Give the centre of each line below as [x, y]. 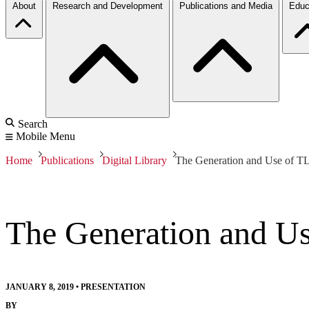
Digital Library [134, 160]
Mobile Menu [46, 136]
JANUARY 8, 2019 [40, 287]
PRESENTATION [113, 287]
